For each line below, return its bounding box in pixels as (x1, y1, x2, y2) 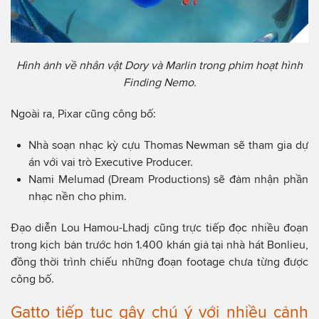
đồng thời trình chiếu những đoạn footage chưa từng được (11, 256, 308, 268)
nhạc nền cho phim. (28, 190, 127, 203)
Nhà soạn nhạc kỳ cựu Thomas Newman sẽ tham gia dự (28, 139, 308, 152)
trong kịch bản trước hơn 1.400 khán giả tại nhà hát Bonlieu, (11, 239, 308, 251)
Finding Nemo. (122, 76, 197, 89)
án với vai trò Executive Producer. (28, 156, 193, 169)
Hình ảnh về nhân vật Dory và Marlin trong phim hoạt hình (16, 59, 303, 72)
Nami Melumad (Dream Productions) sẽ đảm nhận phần (28, 173, 308, 186)
